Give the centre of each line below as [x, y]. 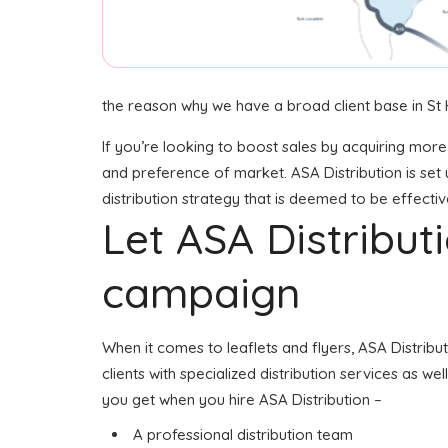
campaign [201, 292]
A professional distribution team [243, 434]
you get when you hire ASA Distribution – [242, 399]
